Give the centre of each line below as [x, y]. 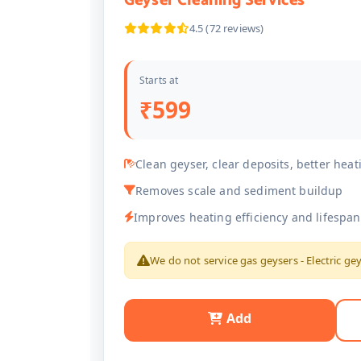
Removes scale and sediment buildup [239, 191]
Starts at [159, 80]
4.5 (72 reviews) [226, 28]
